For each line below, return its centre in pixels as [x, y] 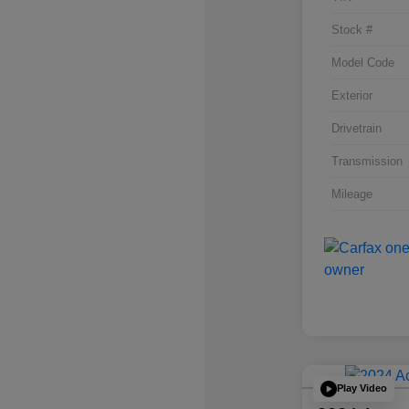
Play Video [362, 388]
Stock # [351, 29]
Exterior [351, 95]
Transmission [367, 161]
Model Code [362, 62]
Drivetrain [356, 128]
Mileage [351, 194]
